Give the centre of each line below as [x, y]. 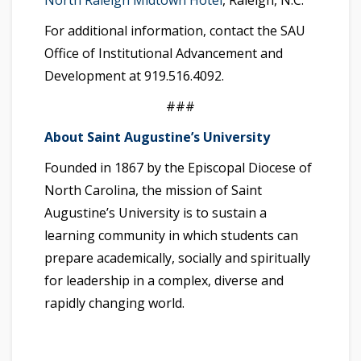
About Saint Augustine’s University [157, 137]
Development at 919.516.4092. [134, 76]
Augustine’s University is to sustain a [156, 213]
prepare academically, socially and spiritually [177, 258]
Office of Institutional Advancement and [164, 54]
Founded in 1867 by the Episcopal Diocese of [178, 168]
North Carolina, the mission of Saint [153, 191]
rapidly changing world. [114, 303]
